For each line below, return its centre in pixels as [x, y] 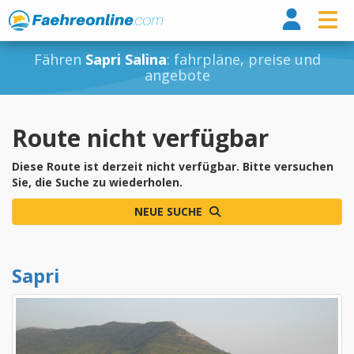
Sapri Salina [126, 59]
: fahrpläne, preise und [243, 59]
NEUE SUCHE [169, 211]
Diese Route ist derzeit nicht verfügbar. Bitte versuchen [173, 166]
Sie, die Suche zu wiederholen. [97, 182]
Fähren [59, 59]
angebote [177, 75]
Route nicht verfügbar [140, 138]
